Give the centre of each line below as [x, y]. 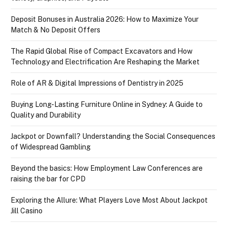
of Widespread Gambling [51, 147]
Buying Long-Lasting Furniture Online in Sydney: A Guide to [107, 105]
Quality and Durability [46, 115]
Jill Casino [27, 211]
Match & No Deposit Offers [55, 30]
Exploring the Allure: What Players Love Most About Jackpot [109, 200]
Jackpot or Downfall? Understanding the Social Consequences [113, 137]
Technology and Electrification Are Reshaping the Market [105, 62]
